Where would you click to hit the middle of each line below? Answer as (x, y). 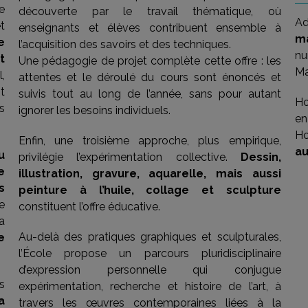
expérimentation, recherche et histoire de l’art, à (150, 286)
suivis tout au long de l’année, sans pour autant (150, 94)
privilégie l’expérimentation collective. (129, 157)
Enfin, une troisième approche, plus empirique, (150, 141)
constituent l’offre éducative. (89, 207)
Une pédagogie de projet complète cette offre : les (150, 61)
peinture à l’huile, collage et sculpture (150, 190)
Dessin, (261, 157)
